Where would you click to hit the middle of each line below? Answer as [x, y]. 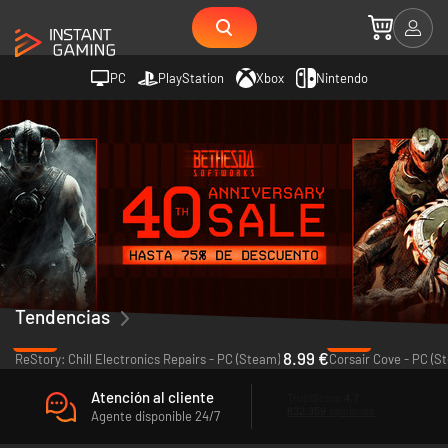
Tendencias [62, 316]
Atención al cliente [152, 396]
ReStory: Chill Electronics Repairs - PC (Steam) [147, 359]
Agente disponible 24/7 [155, 415]
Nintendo [342, 77]
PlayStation [191, 77]
